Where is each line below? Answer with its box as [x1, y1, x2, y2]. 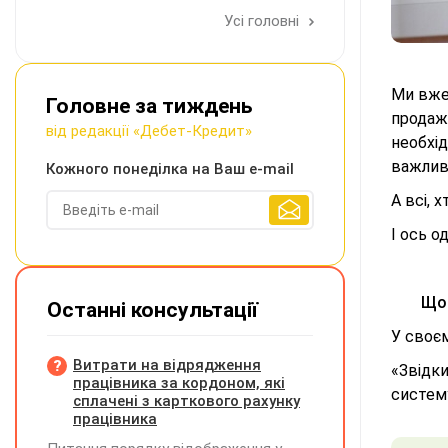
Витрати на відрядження [73, 356, 261, 374]
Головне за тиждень [46, 94, 252, 118]
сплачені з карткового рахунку [73, 392, 300, 410]
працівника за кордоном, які [73, 374, 285, 392]
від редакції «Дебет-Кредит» [46, 122, 252, 140]
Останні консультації [47, 298, 258, 322]
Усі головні [224, 12, 303, 30]
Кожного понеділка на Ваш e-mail [46, 160, 294, 178]
